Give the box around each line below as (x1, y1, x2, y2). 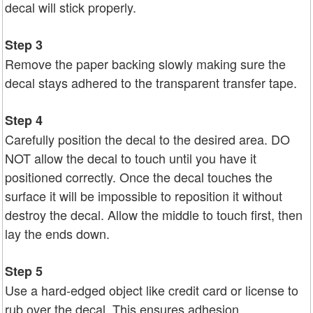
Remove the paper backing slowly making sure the (5, 54, 286, 73)
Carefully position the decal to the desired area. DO (5, 129, 290, 148)
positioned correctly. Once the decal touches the (5, 167, 272, 186)
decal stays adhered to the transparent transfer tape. (5, 73, 297, 92)
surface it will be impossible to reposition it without (5, 186, 282, 205)
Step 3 (5, 35, 43, 54)
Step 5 (5, 261, 43, 280)
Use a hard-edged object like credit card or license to (5, 280, 298, 299)
